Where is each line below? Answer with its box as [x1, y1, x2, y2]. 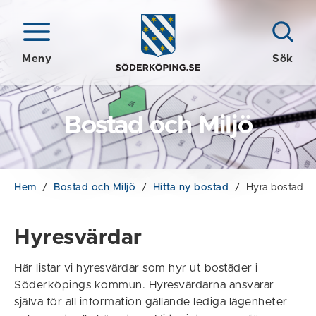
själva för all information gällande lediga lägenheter [14, 296, 288, 308]
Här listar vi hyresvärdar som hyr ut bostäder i [14, 262, 258, 274]
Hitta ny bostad [152, 183, 229, 193]
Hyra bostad [245, 183, 303, 193]
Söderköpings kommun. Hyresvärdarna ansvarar [14, 279, 274, 291]
